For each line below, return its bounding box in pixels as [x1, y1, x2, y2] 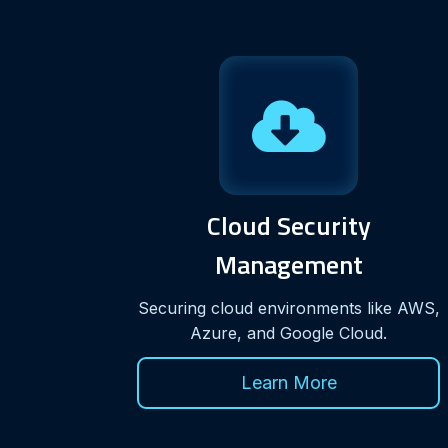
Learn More [240, 371, 337, 393]
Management [214, 244, 363, 284]
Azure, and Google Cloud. [190, 322, 388, 343]
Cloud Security [206, 205, 371, 245]
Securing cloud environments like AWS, [137, 297, 440, 318]
